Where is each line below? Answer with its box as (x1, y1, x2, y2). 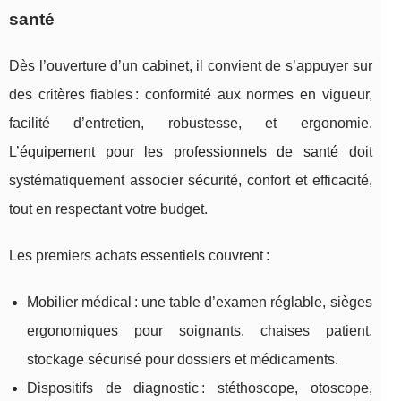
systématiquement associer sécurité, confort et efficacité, (9, 173, 372, 189)
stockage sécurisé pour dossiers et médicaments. (27, 352, 338, 368)
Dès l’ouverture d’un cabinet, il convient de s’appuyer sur (9, 58, 372, 74)
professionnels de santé (173, 144, 338, 160)
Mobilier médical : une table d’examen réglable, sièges (27, 294, 372, 311)
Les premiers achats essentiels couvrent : (9, 248, 269, 264)
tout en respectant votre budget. (9, 201, 208, 218)
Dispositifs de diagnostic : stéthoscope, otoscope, (27, 380, 372, 397)
